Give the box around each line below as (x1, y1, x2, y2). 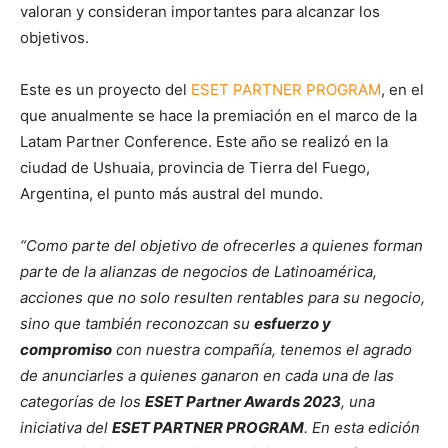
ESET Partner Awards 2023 (145, 392, 341, 412)
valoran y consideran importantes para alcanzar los (20, 2, 380, 22)
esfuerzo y (254, 314, 331, 334)
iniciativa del (20, 418, 112, 438)
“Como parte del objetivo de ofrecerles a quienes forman (20, 236, 423, 256)
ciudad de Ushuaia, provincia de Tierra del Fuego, (20, 158, 370, 178)
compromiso (20, 340, 112, 360)
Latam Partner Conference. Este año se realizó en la (20, 132, 388, 152)
